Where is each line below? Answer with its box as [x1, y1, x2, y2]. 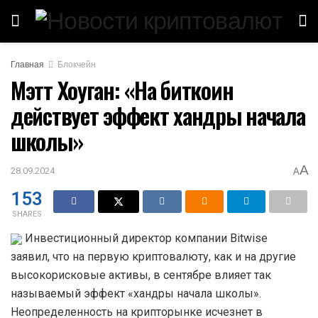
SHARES [11, 207, 42, 220]
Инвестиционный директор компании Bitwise [22, 231, 268, 245]
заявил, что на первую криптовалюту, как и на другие [11, 249, 296, 263]
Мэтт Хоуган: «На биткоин [11, 73, 234, 106]
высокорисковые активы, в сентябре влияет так [11, 268, 271, 282]
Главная [11, 58, 44, 71]
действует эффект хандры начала [11, 99, 305, 132]
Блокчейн [57, 58, 96, 71]
